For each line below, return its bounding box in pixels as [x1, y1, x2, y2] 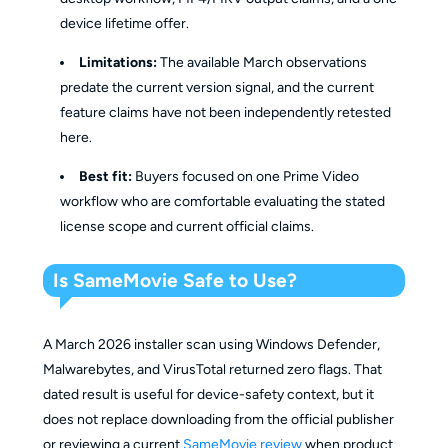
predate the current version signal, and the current [60, 79, 375, 97]
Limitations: [79, 54, 158, 72]
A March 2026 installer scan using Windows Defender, [42, 336, 380, 354]
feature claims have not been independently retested [60, 104, 392, 122]
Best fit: [79, 168, 133, 186]
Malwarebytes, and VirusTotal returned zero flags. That [42, 361, 382, 379]
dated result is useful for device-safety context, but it [42, 386, 374, 404]
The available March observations [157, 54, 368, 72]
